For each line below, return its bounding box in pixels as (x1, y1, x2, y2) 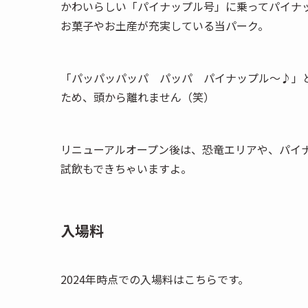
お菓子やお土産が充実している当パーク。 (60, 16, 269, 34)
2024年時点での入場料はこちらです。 (60, 270, 249, 287)
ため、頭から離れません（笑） (60, 88, 214, 105)
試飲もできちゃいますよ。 (60, 159, 192, 177)
